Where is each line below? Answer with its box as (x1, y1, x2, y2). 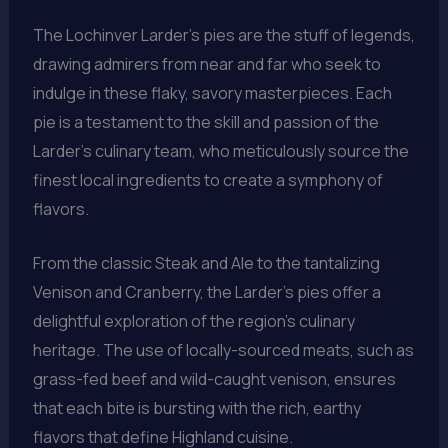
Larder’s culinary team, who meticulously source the (32, 139, 409, 162)
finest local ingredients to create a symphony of (32, 168, 383, 191)
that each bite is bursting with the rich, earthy (32, 397, 361, 420)
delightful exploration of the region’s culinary (32, 310, 355, 333)
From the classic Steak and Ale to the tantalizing (32, 252, 380, 275)
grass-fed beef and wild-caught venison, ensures (32, 368, 396, 391)
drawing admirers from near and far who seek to (32, 52, 381, 75)
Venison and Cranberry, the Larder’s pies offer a (32, 281, 381, 304)
